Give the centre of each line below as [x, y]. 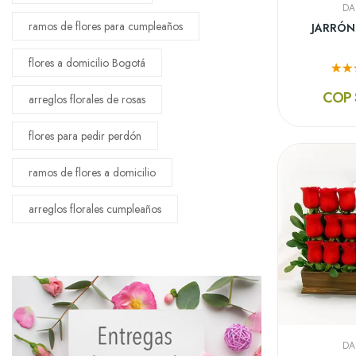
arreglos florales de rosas [87, 99]
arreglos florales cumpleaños [95, 209]
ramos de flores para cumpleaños [106, 26]
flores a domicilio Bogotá [87, 62]
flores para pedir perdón [85, 135]
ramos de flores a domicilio [92, 172]
